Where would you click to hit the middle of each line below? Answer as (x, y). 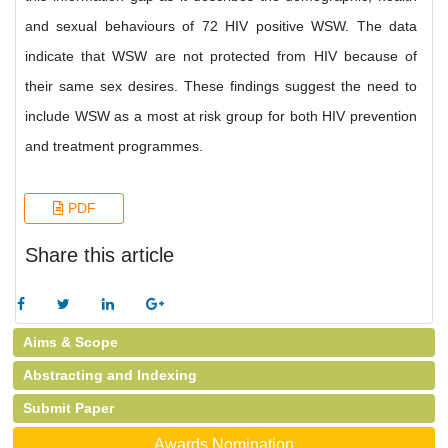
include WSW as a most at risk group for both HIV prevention (221, 116)
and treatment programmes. (114, 146)
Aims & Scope (70, 342)
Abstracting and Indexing (110, 375)
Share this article (99, 255)
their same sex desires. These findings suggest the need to (221, 86)
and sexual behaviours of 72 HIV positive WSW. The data (221, 26)
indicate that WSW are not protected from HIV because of (221, 56)
